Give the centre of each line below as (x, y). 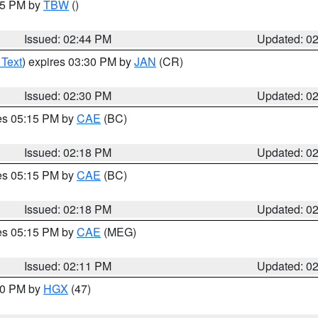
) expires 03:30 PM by (78, 61)
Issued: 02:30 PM (68, 95)
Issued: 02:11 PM (68, 266)
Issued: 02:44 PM (68, 39)
